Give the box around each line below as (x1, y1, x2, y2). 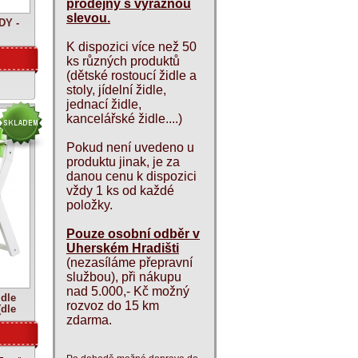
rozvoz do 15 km (66, 299, 159, 312)
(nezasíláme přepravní (66, 256, 193, 269)
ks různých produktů (66, 54, 180, 68)
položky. (66, 198, 113, 212)
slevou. (66, 11, 110, 25)
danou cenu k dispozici (66, 169, 197, 183)
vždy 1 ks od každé (66, 184, 174, 197)
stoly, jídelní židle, (66, 83, 166, 97)
